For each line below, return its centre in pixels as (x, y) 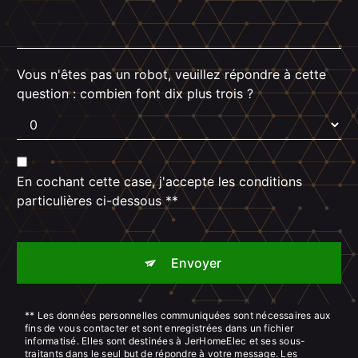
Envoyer (196, 263)
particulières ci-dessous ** (97, 201)
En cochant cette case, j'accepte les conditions (159, 182)
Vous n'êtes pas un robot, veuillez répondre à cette (171, 75)
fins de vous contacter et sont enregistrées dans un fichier (159, 328)
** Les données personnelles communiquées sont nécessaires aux (178, 316)
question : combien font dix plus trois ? (135, 94)
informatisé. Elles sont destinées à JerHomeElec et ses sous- (165, 341)
